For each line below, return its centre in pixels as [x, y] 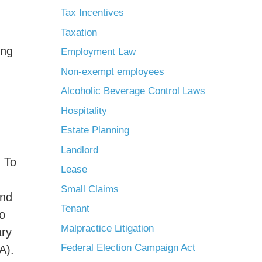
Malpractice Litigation [107, 228]
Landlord [80, 150]
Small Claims [90, 189]
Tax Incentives [92, 13]
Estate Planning [95, 130]
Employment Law [98, 52]
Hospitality [84, 111]
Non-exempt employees [113, 71]
